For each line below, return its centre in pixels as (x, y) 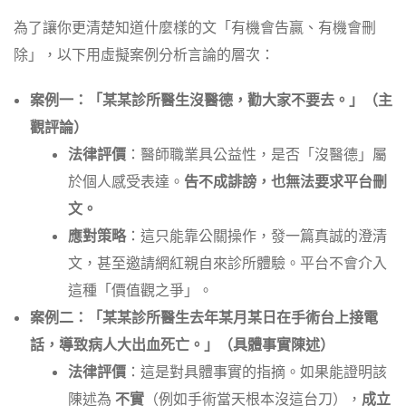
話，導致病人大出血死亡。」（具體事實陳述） (182, 346)
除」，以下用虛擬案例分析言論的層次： (144, 56)
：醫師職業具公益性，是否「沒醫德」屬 (256, 155)
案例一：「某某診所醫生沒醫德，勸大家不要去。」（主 (211, 101)
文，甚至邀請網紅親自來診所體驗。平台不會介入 (227, 264)
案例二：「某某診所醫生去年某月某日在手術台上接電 (204, 319)
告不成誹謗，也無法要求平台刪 (285, 183)
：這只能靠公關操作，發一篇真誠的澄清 (256, 237)
